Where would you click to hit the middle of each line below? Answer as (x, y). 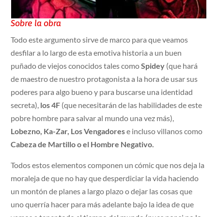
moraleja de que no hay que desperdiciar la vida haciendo (105, 178)
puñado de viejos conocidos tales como (76, 66)
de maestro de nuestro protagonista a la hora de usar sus (104, 79)
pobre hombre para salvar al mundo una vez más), (93, 118)
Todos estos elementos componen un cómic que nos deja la (108, 165)
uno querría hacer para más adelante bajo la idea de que (102, 204)
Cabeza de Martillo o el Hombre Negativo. (83, 144)
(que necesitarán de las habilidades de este (131, 105)
